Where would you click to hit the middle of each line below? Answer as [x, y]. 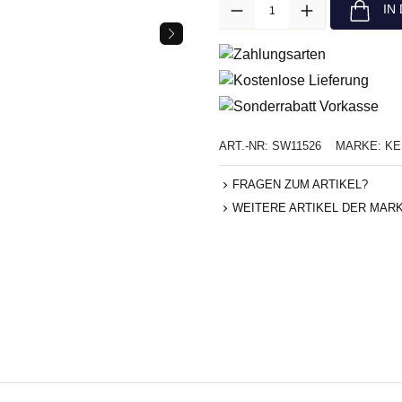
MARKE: [360, 145]
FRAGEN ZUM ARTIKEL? [300, 184]
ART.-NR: [245, 145]
